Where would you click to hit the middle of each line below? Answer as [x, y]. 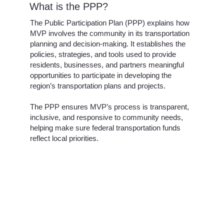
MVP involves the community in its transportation [109, 33]
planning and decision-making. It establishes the [107, 44]
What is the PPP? [69, 7]
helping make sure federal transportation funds [105, 128]
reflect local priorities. [64, 138]
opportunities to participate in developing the [100, 75]
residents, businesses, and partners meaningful [107, 65]
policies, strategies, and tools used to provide [103, 54]
